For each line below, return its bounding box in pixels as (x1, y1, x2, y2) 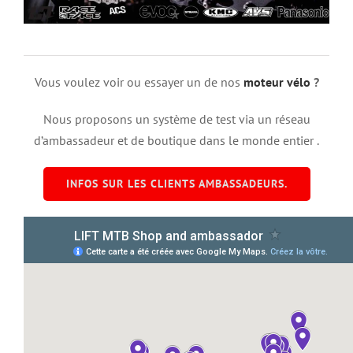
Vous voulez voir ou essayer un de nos (34, 74, 243, 91)
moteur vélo (243, 74, 310, 91)
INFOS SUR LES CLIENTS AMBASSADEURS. (65, 176, 288, 191)
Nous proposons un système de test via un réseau (43, 111, 310, 128)
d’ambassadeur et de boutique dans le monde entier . (34, 132, 319, 149)
